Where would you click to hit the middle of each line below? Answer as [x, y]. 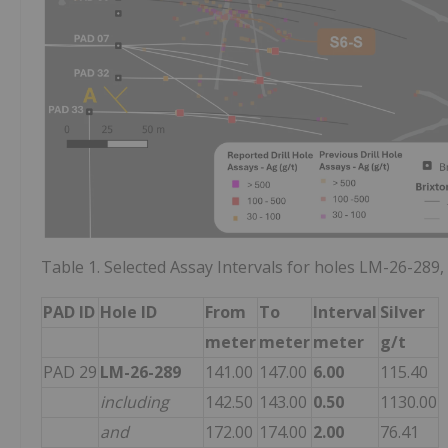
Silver [402, 312]
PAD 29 [70, 372]
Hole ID [128, 312]
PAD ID [69, 312]
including [134, 402]
